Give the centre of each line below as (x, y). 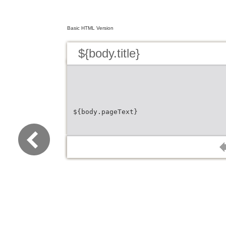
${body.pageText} (105, 112)
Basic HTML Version (90, 28)
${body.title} (109, 53)
